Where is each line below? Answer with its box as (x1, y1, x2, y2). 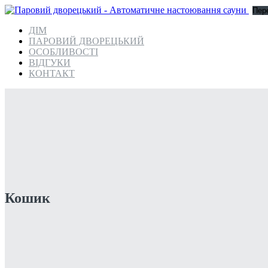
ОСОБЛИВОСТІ (29, 47, 98, 57)
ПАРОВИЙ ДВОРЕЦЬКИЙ (29, 36, 144, 46)
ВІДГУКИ (29, 57, 71, 68)
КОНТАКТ (29, 68, 75, 78)
